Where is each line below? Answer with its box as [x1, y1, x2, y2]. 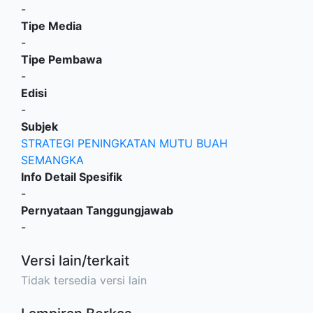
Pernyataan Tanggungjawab [21, 203, 173, 218]
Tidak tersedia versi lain [21, 273, 147, 288]
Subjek [21, 119, 58, 134]
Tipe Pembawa [21, 52, 102, 67]
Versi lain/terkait [21, 252, 129, 270]
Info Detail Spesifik [21, 170, 122, 184]
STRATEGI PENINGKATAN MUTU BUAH [21, 136, 228, 151]
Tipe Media [21, 19, 82, 34]
